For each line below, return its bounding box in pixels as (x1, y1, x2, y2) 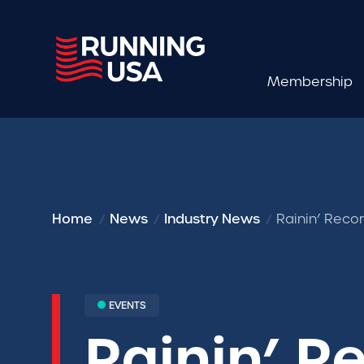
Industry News (164, 210, 260, 227)
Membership (267, 73, 353, 90)
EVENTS (109, 299, 146, 312)
